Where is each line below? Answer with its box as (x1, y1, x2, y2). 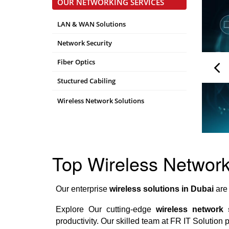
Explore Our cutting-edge (55, 204, 156, 214)
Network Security (57, 38, 112, 48)
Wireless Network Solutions (57, 96, 144, 105)
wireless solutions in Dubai (109, 184, 214, 193)
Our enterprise (55, 184, 109, 193)
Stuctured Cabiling (57, 76, 116, 85)
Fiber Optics (57, 57, 95, 66)
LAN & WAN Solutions (57, 19, 126, 29)
